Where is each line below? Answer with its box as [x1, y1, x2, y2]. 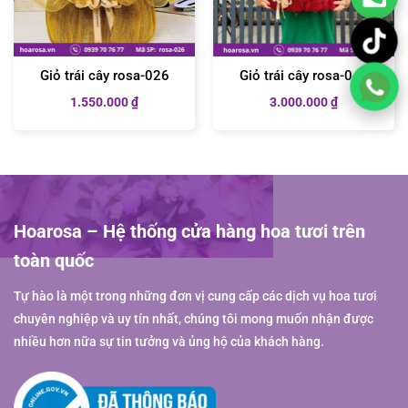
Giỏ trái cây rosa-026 [39, 67, 169, 85]
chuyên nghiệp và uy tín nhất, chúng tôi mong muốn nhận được [14, 311, 373, 328]
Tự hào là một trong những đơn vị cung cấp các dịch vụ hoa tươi [14, 289, 377, 305]
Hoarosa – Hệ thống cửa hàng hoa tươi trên [14, 220, 365, 243]
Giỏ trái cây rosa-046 [239, 67, 369, 85]
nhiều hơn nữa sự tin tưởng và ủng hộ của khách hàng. [14, 334, 324, 351]
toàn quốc [14, 250, 94, 272]
